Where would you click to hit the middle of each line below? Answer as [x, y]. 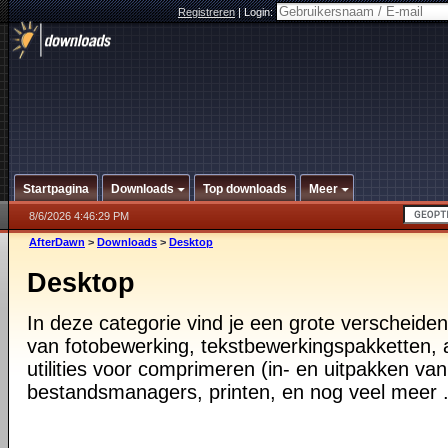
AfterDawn [57, 242]
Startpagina [56, 189]
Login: [260, 12]
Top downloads [245, 189]
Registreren [206, 12]
